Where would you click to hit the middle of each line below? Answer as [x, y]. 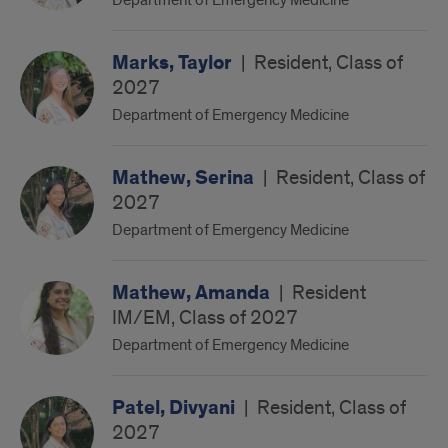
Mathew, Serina [185, 178]
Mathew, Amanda [193, 293]
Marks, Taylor [174, 63]
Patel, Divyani [175, 408]
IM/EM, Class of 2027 [205, 318]
